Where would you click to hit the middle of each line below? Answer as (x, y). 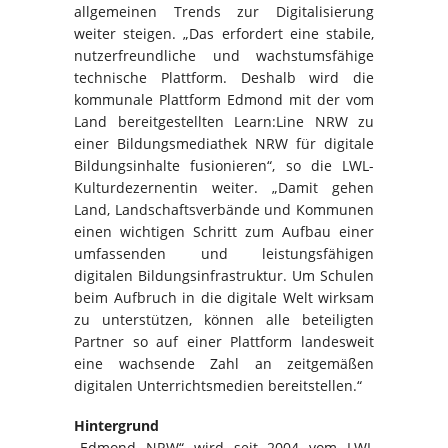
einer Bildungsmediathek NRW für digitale (224, 144)
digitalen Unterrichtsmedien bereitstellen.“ (218, 386)
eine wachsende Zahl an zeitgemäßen (224, 364)
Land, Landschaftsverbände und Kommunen (224, 210)
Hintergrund (116, 426)
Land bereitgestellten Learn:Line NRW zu (224, 122)
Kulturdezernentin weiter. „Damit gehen (224, 188)
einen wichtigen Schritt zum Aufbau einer (224, 232)
